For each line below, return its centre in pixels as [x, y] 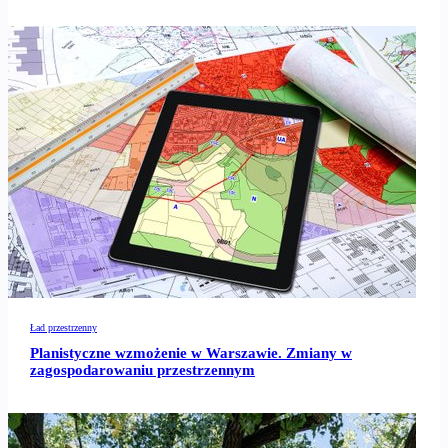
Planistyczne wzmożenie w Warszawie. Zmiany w [191, 353]
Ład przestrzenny [63, 327]
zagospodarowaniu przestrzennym [142, 370]
